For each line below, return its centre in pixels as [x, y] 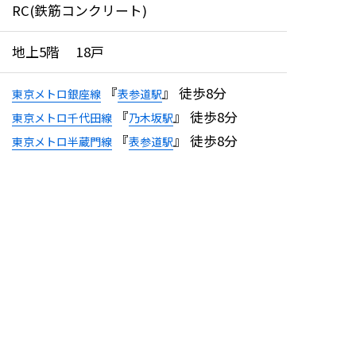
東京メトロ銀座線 [56, 94]
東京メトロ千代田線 [62, 118]
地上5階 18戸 [58, 52]
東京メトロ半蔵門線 [62, 142]
